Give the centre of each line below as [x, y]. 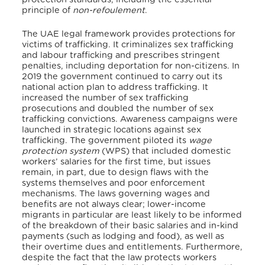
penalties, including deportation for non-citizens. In [131, 66]
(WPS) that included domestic [165, 151]
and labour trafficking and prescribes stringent [121, 55]
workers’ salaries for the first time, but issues [117, 161]
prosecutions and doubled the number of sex [118, 108]
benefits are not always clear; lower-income [114, 204]
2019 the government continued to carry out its [122, 76]
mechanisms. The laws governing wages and [116, 193]
